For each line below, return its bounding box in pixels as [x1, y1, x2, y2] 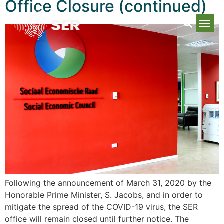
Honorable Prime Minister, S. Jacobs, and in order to [5, 189, 203, 200]
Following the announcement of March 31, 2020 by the [5, 177, 211, 188]
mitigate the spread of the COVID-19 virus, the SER [5, 201, 198, 212]
